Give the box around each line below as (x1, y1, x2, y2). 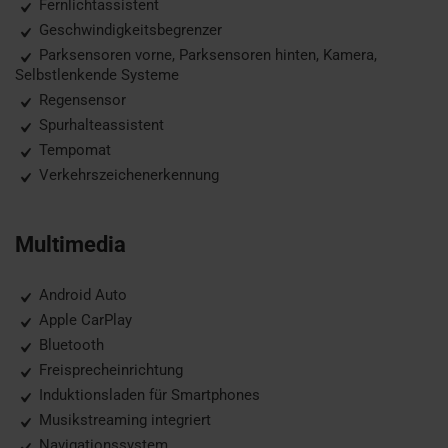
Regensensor (35, 91, 126, 109)
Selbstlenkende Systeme (15, 66, 179, 84)
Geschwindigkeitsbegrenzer (35, 21, 222, 39)
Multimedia (15, 232, 126, 257)
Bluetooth (35, 336, 104, 354)
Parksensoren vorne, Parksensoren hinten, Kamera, (35, 46, 377, 64)
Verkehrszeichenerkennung (35, 166, 219, 184)
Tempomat (35, 141, 111, 159)
